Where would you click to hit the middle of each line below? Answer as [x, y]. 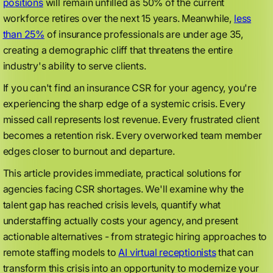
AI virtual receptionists [167, 252]
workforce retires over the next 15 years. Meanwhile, [118, 18]
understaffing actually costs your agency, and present [120, 221]
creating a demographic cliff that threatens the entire [118, 50]
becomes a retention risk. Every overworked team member [132, 135]
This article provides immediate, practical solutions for [122, 173]
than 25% [23, 34]
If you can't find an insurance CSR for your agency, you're [129, 88]
